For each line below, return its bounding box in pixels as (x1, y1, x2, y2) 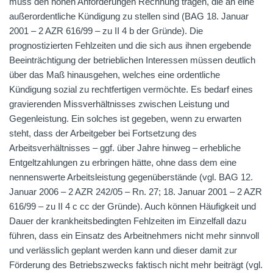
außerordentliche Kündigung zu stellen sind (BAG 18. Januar (9, 11, 249, 21)
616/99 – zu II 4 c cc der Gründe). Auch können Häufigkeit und (9, 201, 256, 211)
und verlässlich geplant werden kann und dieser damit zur (9, 245, 237, 255)
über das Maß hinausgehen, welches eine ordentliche (9, 69, 220, 80)
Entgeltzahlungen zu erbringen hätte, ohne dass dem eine (9, 157, 236, 168)
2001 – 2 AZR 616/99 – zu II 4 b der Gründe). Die (9, 26, 203, 36)
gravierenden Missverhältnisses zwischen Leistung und (9, 99, 229, 109)
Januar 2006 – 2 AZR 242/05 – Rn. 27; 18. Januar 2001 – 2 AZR (9, 186, 262, 197)
